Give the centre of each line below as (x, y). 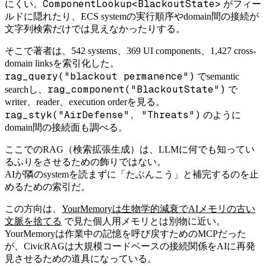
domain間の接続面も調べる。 (66, 127)
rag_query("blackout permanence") (100, 76)
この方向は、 (33, 208)
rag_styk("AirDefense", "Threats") (103, 115)
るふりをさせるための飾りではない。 (85, 161)
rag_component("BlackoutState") (137, 89)
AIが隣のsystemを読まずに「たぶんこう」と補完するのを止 (132, 174)
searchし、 (26, 89)
